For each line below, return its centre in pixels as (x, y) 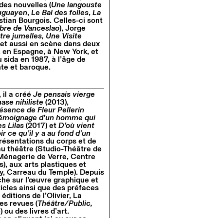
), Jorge (73, 28)
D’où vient (76, 126)
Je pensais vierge (64, 95)
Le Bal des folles (60, 12)
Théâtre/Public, (65, 204)
